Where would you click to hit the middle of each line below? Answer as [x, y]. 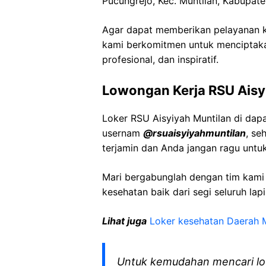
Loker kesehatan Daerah [206, 221]
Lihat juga [124, 221]
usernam [123, 133]
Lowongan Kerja [155, 90]
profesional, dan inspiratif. [160, 59]
